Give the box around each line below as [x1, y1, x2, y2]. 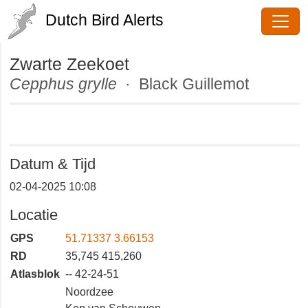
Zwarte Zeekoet [10, 52, 138, 75]
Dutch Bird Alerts [41, 8, 183, 30]
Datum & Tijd [10, 154, 102, 174]
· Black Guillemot [131, 73, 278, 94]
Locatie [10, 205, 63, 225]
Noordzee [65, 285, 117, 300]
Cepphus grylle [10, 73, 131, 94]
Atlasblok [10, 267, 63, 282]
